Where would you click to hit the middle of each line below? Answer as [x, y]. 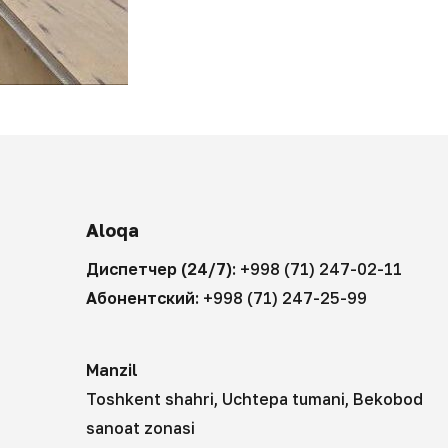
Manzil [112, 370]
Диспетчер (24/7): [163, 269]
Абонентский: [145, 298]
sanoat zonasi [141, 428]
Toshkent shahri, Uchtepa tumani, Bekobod [255, 399]
